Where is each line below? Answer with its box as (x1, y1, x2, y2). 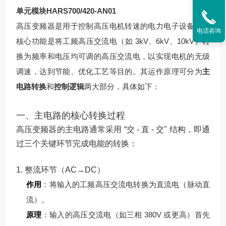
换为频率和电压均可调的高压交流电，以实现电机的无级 (16, 52, 210, 61)
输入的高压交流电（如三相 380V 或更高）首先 (49, 210, 210, 219)
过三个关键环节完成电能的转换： (16, 139, 137, 148)
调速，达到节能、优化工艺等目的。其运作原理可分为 (16, 67, 202, 76)
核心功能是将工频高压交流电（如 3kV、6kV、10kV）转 (16, 37, 210, 45)
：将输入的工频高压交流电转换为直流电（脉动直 (41, 180, 210, 189)
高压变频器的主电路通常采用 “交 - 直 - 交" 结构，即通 (16, 125, 210, 134)
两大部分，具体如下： (84, 82, 160, 91)
